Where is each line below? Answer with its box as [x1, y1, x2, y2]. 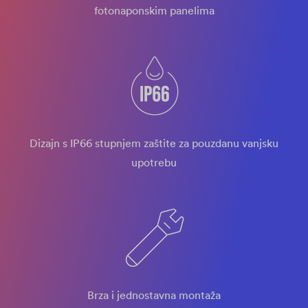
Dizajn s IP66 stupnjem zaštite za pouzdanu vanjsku [30, 136, 278, 150]
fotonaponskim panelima [93, 3, 214, 17]
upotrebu [131, 155, 177, 169]
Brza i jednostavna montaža [87, 288, 221, 302]
